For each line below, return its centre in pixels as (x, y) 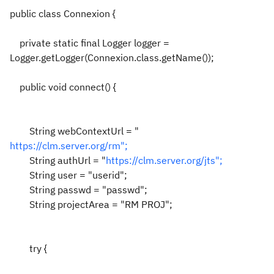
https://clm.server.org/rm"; (69, 146)
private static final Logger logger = (90, 43)
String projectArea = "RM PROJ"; (91, 204)
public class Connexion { (63, 13)
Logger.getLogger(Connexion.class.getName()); (112, 57)
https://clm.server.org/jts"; (164, 160)
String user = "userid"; (68, 175)
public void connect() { (63, 87)
